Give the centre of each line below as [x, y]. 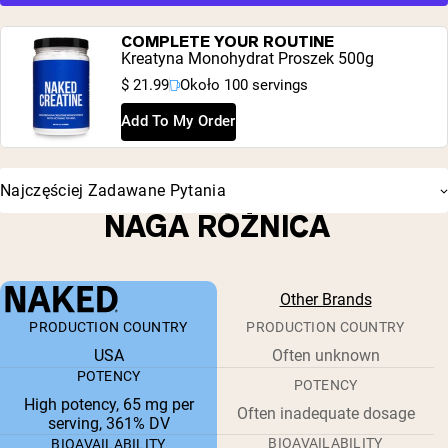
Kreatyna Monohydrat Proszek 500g [247, 58]
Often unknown [325, 356]
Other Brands [325, 300]
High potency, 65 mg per [108, 405]
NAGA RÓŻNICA [217, 227]
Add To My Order [178, 121]
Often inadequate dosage [325, 414]
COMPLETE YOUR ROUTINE [227, 41]
